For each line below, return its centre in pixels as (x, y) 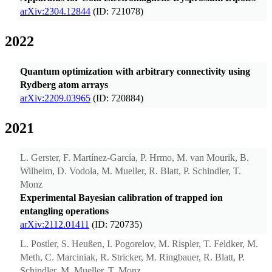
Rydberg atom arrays (64, 84)
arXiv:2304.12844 (55, 11)
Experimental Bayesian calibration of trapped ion (121, 198)
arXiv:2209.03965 (55, 98)
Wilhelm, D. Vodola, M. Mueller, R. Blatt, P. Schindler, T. (131, 171)
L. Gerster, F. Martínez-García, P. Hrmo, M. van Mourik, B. (134, 158)
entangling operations (64, 211)
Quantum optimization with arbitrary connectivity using (135, 71)
